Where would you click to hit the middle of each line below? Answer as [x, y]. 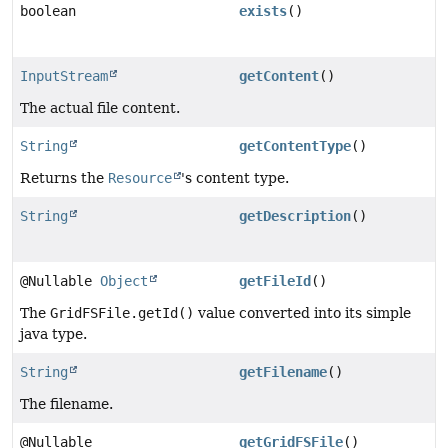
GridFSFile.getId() [122, 312]
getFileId [275, 280]
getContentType [295, 145]
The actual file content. [100, 107]
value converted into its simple [302, 312]
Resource [140, 177]
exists [263, 10]
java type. [53, 333]
